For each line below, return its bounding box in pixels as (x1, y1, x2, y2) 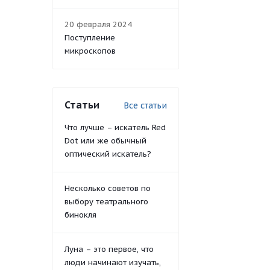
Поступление (64, 33, 115, 43)
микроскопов (64, 46, 116, 57)
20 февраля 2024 (64, 19, 132, 30)
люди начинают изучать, (64, 257, 161, 268)
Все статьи (124, 100, 167, 111)
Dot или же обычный (64, 136, 146, 146)
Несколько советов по (64, 183, 151, 194)
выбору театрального (64, 196, 148, 207)
